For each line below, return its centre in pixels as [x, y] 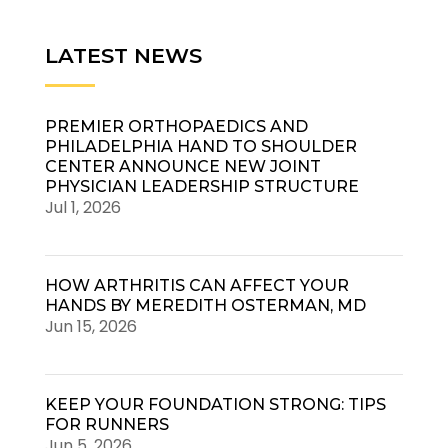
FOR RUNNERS [106, 425]
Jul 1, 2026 [82, 208]
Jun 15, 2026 [90, 327]
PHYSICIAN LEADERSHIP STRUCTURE [201, 187]
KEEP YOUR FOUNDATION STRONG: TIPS [215, 405]
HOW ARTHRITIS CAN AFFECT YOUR [196, 286]
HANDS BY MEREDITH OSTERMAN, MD [205, 306]
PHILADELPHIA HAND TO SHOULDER [200, 147]
